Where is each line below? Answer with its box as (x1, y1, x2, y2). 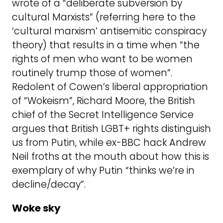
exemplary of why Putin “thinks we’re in (12, 164, 195, 178)
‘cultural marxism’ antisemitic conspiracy (12, 24, 207, 38)
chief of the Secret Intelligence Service (12, 108, 194, 122)
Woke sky (12, 201, 61, 216)
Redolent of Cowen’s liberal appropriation (12, 80, 208, 94)
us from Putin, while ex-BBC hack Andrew (12, 136, 206, 150)
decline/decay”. (12, 178, 88, 192)
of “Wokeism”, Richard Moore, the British (12, 94, 195, 108)
